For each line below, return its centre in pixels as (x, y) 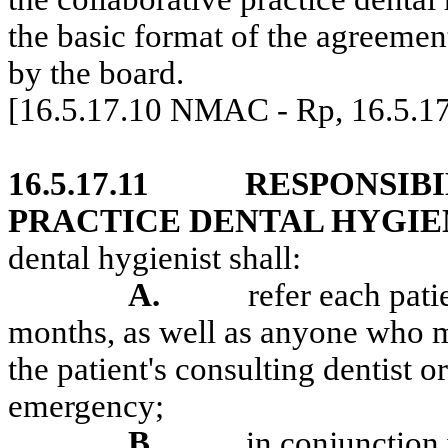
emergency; (86, 406)
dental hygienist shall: (154, 258)
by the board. (96, 73)
